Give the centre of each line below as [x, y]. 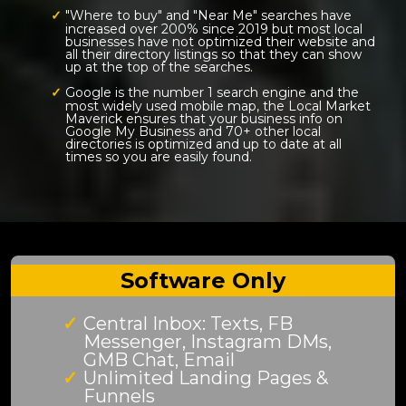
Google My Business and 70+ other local [193, 131]
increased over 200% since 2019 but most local [214, 29]
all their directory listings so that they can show [213, 54]
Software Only [203, 280]
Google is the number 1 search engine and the [212, 92]
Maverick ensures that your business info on [204, 119]
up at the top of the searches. [159, 67]
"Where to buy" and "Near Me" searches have [208, 15]
